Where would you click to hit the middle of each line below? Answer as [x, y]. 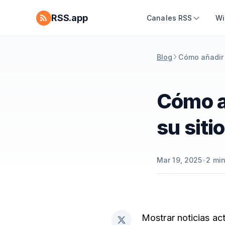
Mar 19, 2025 [180, 160]
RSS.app [70, 18]
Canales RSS [170, 18]
